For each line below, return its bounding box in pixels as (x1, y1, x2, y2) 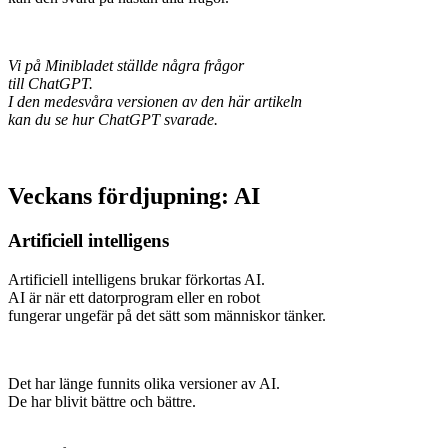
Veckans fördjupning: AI (8, 182, 260, 209)
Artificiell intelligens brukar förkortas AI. (8, 270, 265, 288)
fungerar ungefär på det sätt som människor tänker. (8, 306, 330, 324)
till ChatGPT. (8, 75, 93, 92)
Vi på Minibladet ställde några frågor (8, 57, 244, 74)
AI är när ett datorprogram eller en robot (8, 288, 260, 306)
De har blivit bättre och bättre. (8, 392, 196, 410)
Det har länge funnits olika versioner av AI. (8, 374, 280, 392)
